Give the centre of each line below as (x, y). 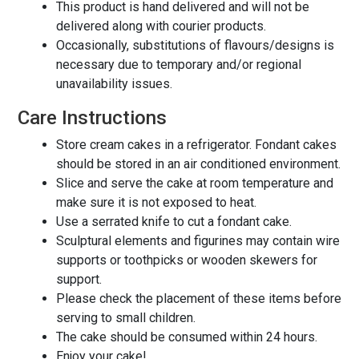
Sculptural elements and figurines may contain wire (198, 240)
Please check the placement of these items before (198, 298)
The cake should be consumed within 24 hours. (186, 337)
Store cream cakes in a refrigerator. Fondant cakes (196, 144)
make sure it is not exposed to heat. (156, 202)
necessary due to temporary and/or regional (178, 64)
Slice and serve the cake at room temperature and (194, 183)
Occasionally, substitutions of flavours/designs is (195, 45)
